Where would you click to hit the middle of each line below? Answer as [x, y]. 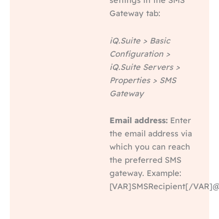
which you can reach [150, 147]
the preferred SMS [145, 160]
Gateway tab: [135, 13]
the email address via [151, 134]
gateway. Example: [145, 173]
